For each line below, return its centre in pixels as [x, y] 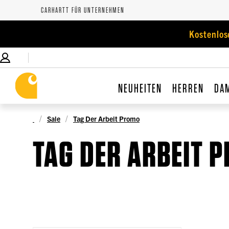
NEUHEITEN [140, 88]
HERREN [188, 88]
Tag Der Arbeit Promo [106, 118]
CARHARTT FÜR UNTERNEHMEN [83, 10]
